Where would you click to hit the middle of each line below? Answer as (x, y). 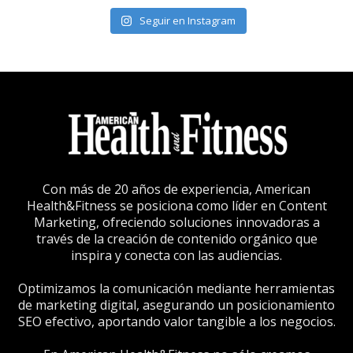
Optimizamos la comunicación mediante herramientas (176, 288)
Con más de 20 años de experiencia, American (176, 189)
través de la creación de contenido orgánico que (176, 238)
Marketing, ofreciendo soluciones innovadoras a (176, 222)
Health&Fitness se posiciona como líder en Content (176, 205)
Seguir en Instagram (188, 20)
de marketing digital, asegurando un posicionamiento (176, 305)
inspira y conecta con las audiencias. (176, 255)
